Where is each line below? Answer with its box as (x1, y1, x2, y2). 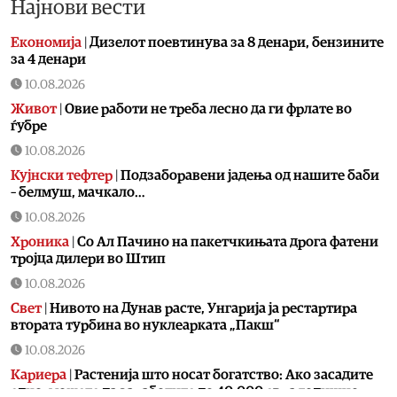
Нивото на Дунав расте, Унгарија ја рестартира (50, 301, 357, 316)
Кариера (11, 368, 66, 383)
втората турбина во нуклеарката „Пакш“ (11, 318, 280, 333)
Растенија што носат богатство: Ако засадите (74, 368, 373, 383)
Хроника (11, 235, 69, 250)
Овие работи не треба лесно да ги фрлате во (65, 102, 352, 117)
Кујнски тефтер (11, 168, 113, 183)
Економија (11, 35, 82, 51)
